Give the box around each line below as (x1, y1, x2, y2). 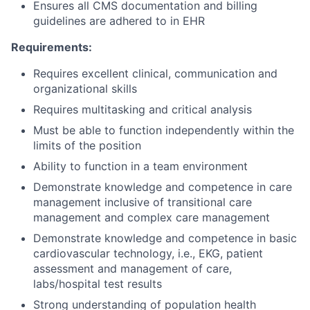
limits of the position (33, 138, 141, 153)
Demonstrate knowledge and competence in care (33, 180, 292, 194)
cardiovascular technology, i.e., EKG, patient (33, 246, 263, 261)
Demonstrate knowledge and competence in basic (33, 231, 297, 246)
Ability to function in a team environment (33, 159, 248, 174)
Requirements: (11, 40, 92, 55)
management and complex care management (33, 210, 270, 225)
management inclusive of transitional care (33, 195, 252, 210)
